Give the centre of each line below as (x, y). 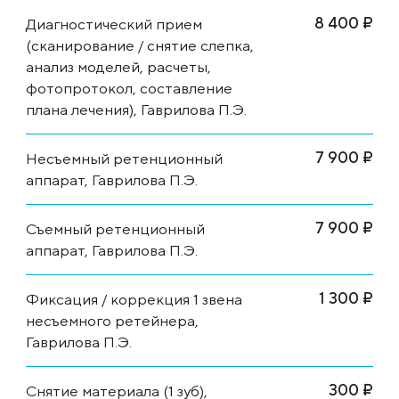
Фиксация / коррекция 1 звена (134, 299)
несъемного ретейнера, (112, 320)
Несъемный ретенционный (124, 158)
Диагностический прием (114, 24)
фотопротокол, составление (129, 88)
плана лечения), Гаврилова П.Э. (136, 109)
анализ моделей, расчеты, (118, 66)
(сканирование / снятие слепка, (140, 45)
